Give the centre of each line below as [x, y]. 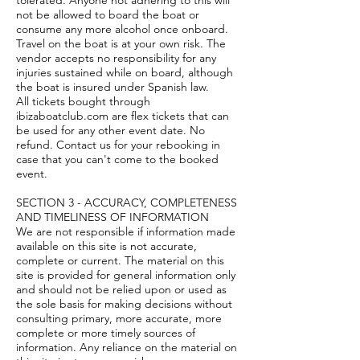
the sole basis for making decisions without [124, 304]
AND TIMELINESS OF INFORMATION [114, 217]
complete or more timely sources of [106, 333]
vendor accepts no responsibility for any [116, 58]
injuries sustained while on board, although [125, 72]
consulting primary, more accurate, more [119, 318]
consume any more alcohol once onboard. [122, 29]
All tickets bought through [83, 101]
